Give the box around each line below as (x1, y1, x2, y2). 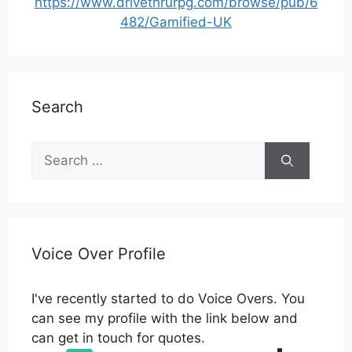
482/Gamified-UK (120, 14, 232, 31)
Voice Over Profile (31, 244, 166, 264)
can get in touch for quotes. (31, 330, 205, 346)
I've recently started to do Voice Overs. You (31, 291, 305, 307)
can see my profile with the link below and (31, 310, 298, 327)
